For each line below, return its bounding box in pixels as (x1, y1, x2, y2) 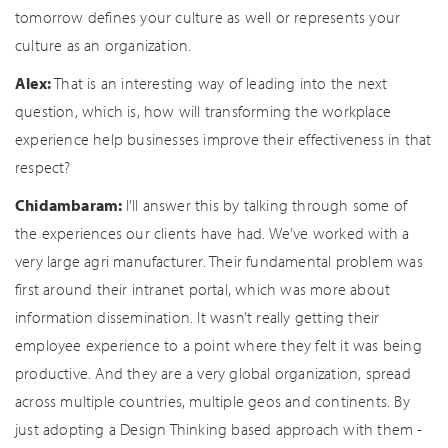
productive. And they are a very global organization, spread (15, 363, 411, 383)
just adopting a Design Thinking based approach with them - (15, 419, 423, 439)
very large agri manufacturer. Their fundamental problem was (15, 251, 423, 271)
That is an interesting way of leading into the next (54, 73, 388, 93)
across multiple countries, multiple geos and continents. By (15, 391, 410, 411)
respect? (15, 157, 71, 177)
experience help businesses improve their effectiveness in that (15, 129, 432, 149)
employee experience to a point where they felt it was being (15, 335, 422, 355)
